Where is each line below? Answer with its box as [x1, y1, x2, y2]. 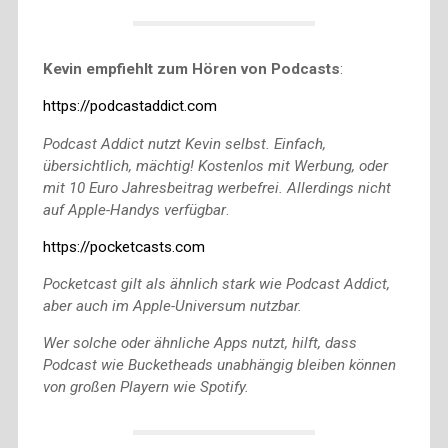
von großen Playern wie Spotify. [42, 378, 249, 397]
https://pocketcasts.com [42, 237, 205, 256]
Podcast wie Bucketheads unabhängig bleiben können [42, 356, 396, 375]
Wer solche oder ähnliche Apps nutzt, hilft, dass [42, 334, 357, 353]
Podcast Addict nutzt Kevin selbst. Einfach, [42, 134, 326, 153]
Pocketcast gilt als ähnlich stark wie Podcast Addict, [42, 275, 390, 294]
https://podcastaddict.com [42, 97, 217, 116]
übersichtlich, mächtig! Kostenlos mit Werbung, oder [42, 156, 388, 175]
